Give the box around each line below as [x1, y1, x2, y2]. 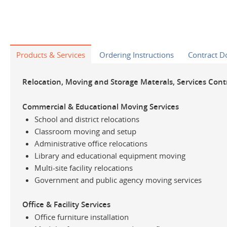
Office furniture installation [34, 211, 129, 222]
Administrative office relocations [34, 138, 147, 148]
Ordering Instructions [99, 49, 174, 60]
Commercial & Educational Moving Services [22, 101, 179, 112]
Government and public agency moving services [34, 174, 202, 185]
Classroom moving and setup [34, 126, 136, 136]
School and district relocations [34, 113, 139, 124]
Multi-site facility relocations [34, 162, 133, 173]
